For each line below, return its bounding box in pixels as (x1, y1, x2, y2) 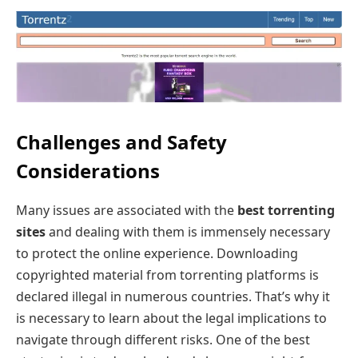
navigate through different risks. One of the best (16, 331, 310, 349)
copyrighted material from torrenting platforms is (16, 266, 319, 284)
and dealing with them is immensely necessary (46, 223, 330, 241)
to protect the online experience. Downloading (16, 245, 298, 263)
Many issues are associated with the (16, 201, 237, 220)
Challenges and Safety (16, 129, 227, 156)
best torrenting (237, 201, 335, 220)
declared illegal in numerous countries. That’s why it (16, 288, 330, 306)
